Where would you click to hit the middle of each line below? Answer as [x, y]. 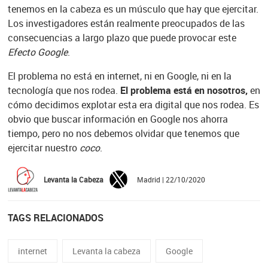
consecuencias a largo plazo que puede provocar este [122, 38]
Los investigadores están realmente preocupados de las [126, 24]
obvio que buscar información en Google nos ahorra [118, 119]
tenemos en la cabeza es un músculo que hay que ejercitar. [133, 9]
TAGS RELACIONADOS [55, 218]
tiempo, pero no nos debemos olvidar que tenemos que [123, 134]
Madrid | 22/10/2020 [169, 180]
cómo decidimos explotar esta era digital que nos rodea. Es [133, 105]
